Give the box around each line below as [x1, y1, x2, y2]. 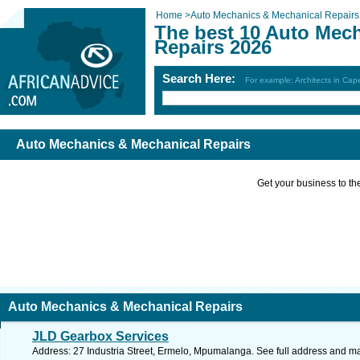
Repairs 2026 [154, 36, 272, 58]
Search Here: [162, 72, 245, 85]
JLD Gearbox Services [32, 329, 169, 343]
